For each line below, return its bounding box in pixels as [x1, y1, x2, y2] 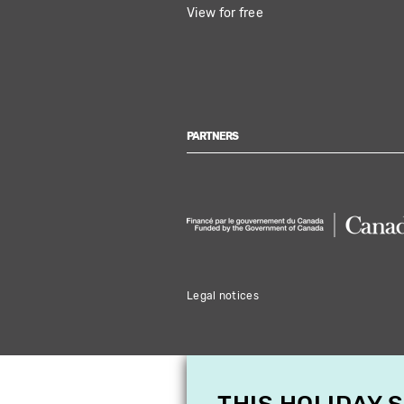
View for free [187, 5, 263, 21]
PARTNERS [187, 129, 239, 143]
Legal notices [187, 289, 259, 302]
